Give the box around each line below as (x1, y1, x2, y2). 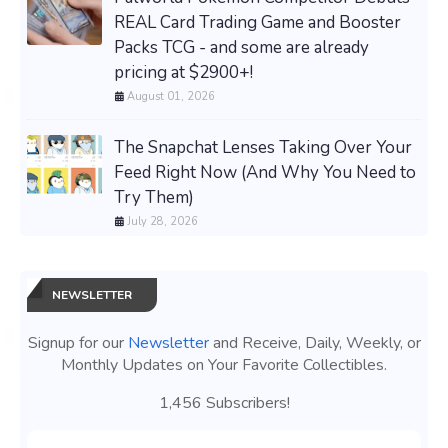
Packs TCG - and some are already (114, 35, 369, 59)
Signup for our (27, 331, 128, 354)
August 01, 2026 (127, 88, 215, 104)
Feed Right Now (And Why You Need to (114, 160, 416, 184)
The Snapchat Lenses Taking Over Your (114, 135, 412, 159)
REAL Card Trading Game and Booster (114, 10, 401, 34)
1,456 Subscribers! (158, 391, 290, 414)
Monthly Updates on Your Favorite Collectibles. (61, 353, 387, 376)
